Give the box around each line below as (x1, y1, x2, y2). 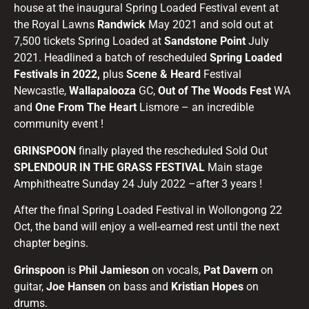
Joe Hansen (46, 279, 106, 293)
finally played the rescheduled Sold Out (76, 143, 268, 157)
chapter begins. (14, 237, 88, 250)
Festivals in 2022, (14, 68, 103, 81)
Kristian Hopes (171, 279, 243, 293)
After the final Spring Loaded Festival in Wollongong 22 (14, 203, 282, 217)
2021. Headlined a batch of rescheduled (14, 51, 210, 65)
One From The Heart (35, 101, 137, 114)
